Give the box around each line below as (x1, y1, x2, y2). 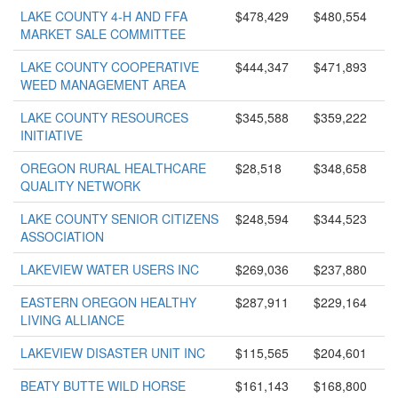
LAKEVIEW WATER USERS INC (20, 260, 199, 278)
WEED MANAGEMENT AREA (20, 76, 186, 93)
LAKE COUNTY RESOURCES (20, 108, 188, 126)
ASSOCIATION (20, 227, 104, 245)
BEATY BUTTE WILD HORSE (20, 377, 186, 394)
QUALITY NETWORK (20, 177, 140, 195)
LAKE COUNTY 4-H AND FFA (20, 7, 187, 25)
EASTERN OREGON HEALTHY (20, 293, 196, 311)
